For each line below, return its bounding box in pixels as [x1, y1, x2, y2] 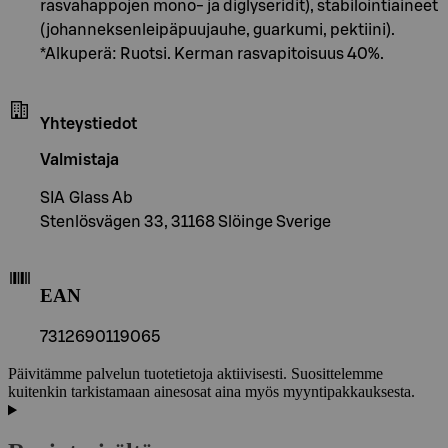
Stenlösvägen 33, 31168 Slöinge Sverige [40, 213, 331, 230]
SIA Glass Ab [40, 189, 133, 206]
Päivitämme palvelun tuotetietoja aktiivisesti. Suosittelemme [8, 365, 383, 383]
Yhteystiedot [40, 115, 137, 132]
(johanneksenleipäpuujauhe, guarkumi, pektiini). [40, 21, 395, 38]
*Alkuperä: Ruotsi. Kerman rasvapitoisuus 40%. [40, 45, 384, 62]
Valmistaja [40, 151, 119, 168]
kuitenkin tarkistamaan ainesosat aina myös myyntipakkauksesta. [8, 383, 415, 401]
